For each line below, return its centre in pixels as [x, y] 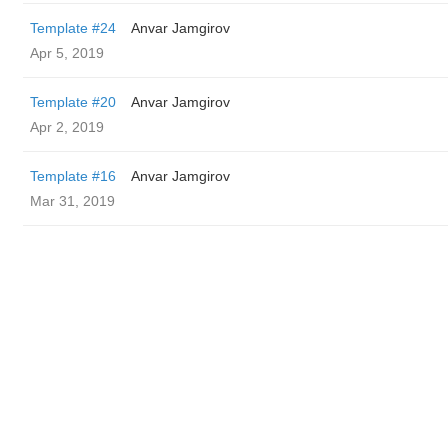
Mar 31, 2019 [72, 201]
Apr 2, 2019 [67, 127]
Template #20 [73, 102]
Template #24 [73, 28]
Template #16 [73, 176]
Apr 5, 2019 [67, 53]
